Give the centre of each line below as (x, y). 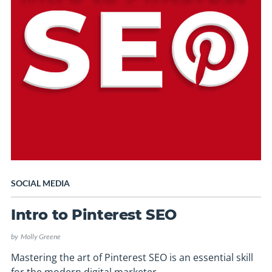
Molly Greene (40, 237)
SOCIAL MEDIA (40, 183)
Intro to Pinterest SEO (94, 215)
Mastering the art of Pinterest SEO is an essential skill (132, 258)
